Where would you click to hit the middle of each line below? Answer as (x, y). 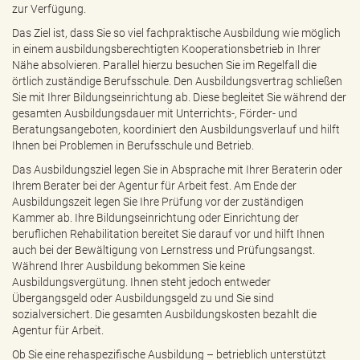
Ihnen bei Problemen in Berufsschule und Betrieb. (133, 145)
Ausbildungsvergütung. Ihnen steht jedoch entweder (141, 282)
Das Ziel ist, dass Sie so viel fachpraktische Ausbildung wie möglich (176, 33)
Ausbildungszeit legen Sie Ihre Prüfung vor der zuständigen (158, 202)
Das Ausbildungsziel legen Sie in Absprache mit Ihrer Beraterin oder (177, 170)
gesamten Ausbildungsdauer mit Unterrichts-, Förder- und (155, 113)
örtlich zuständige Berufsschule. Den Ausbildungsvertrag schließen (177, 81)
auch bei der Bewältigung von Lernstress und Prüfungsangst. (164, 250)
